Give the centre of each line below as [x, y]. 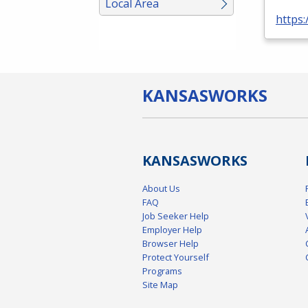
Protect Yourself [176, 257]
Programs [162, 271]
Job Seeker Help [176, 216]
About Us [161, 189]
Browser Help [170, 244]
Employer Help [172, 230]
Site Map [160, 285]
